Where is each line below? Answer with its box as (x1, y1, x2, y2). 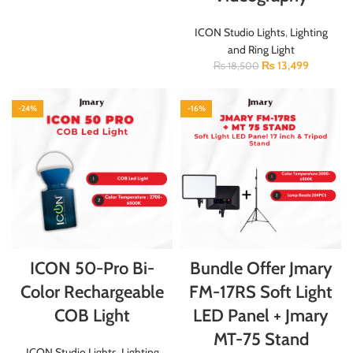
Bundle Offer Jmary (189, 257, 333, 279)
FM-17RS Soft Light (189, 281, 333, 303)
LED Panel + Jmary (193, 304, 329, 326)
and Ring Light (227, 42, 295, 57)
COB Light (54, 304, 130, 326)
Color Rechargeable (20, 281, 164, 303)
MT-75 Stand (213, 328, 309, 350)
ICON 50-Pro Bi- (30, 257, 154, 279)
